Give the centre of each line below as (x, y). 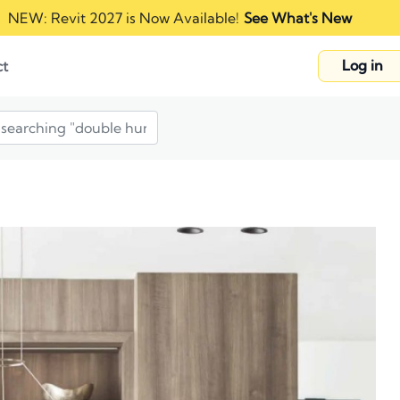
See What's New (298, 18)
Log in (362, 65)
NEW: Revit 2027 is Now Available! (124, 18)
